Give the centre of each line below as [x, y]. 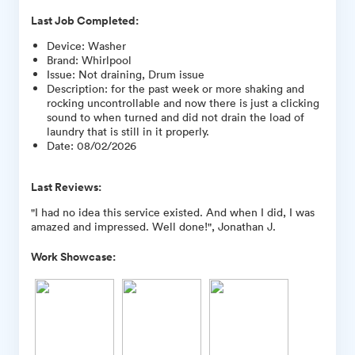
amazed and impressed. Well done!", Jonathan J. [153, 226]
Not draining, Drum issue [141, 74]
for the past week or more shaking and [208, 88]
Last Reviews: [66, 187]
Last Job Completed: [85, 20]
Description [76, 88]
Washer [107, 45]
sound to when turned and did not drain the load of [176, 116]
